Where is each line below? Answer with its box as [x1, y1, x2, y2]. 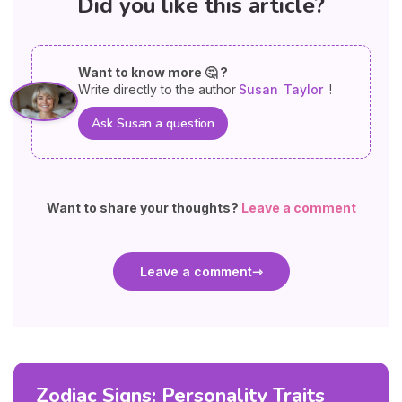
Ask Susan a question [92, 114, 215, 132]
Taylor [284, 81, 324, 97]
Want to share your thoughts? [46, 199, 241, 215]
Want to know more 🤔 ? [78, 64, 229, 80]
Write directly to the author [78, 81, 237, 97]
